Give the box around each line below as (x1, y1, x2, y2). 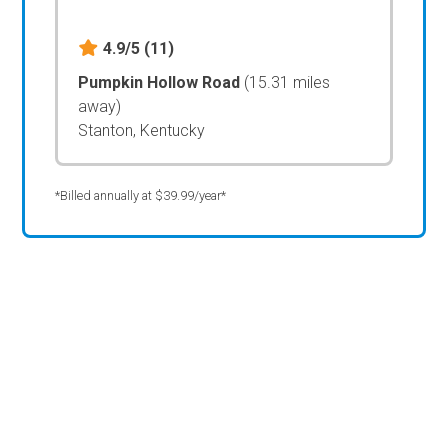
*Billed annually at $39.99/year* (55, 187, 227, 203)
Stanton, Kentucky (78, 120, 206, 140)
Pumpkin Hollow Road (78, 72, 245, 92)
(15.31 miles (244, 72, 331, 92)
